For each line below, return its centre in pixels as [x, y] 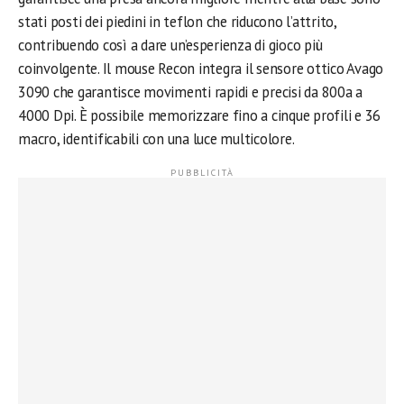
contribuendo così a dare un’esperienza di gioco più [170, 45]
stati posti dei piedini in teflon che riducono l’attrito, [177, 22]
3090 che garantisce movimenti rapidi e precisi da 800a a [191, 92]
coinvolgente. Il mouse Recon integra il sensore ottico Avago [201, 69]
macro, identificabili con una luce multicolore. [156, 139]
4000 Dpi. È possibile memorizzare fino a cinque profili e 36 [200, 115]
